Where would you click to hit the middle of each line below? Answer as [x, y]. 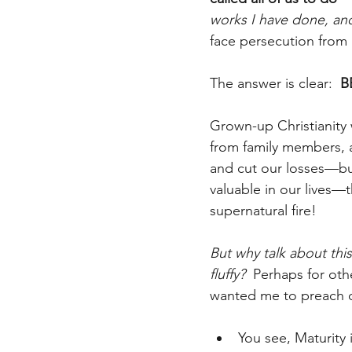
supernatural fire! [263, 211]
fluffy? [227, 275]
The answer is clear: [275, 84]
